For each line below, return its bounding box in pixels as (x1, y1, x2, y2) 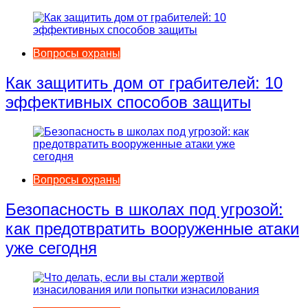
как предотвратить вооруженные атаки (5, 219, 299, 238)
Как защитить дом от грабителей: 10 (5, 74, 283, 93)
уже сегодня (5, 238, 97, 257)
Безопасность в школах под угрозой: (5, 199, 283, 219)
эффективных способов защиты (5, 93, 251, 112)
